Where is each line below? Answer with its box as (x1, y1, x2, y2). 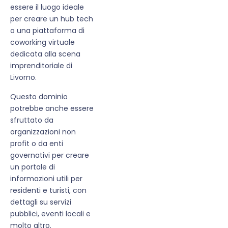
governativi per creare (10, 150, 89, 160)
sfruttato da (10, 115, 53, 125)
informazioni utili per (10, 173, 82, 184)
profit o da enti (10, 138, 63, 149)
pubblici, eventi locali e (10, 208, 91, 219)
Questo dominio (10, 91, 68, 102)
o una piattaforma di (10, 25, 84, 36)
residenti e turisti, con (10, 185, 87, 195)
